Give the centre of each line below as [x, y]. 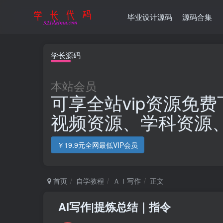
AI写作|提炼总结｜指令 [114, 207]
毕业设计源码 [150, 17]
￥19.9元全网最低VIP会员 [98, 145]
